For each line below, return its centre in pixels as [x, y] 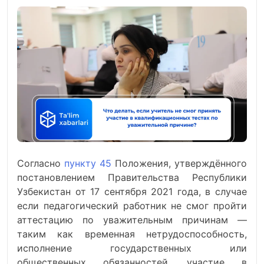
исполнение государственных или [132, 248]
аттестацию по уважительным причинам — [132, 220]
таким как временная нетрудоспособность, [132, 234]
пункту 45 [88, 163]
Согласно [41, 163]
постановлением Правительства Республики [132, 177]
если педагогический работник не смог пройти [132, 206]
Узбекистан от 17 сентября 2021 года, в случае [132, 192]
